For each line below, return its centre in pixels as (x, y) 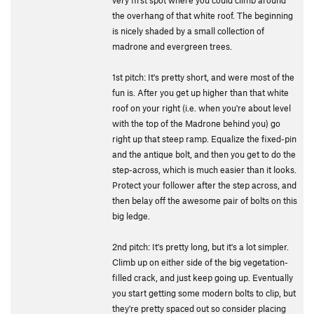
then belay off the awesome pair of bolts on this (205, 200)
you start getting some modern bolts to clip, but (204, 293)
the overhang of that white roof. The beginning (203, 15)
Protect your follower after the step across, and (204, 185)
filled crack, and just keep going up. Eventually (203, 278)
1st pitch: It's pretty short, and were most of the (203, 77)
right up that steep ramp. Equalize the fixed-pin (204, 139)
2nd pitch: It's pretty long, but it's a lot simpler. (200, 247)
